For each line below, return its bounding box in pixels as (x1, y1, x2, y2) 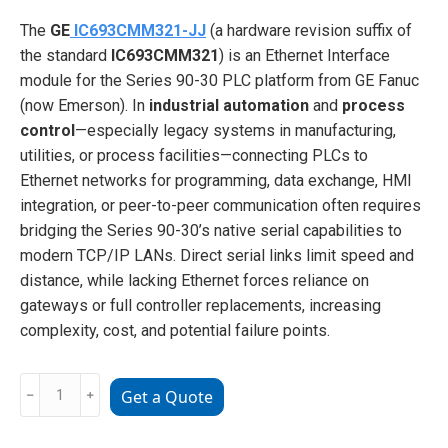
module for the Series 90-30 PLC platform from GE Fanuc (20, 70, 419, 90)
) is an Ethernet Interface (219, 45, 390, 65)
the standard (20, 45, 111, 65)
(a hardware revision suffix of (206, 20, 412, 40)
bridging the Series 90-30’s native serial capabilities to (20, 220, 402, 240)
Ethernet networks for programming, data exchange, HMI (20, 170, 412, 190)
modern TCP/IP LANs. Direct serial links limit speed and (20, 245, 414, 265)
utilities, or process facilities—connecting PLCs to (20, 145, 368, 165)
